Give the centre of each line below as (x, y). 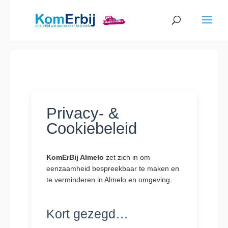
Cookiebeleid (91, 129)
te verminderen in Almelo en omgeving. (109, 180)
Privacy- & (82, 113)
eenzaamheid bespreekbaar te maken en (112, 168)
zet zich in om (127, 157)
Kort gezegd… (87, 214)
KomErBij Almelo (75, 157)
